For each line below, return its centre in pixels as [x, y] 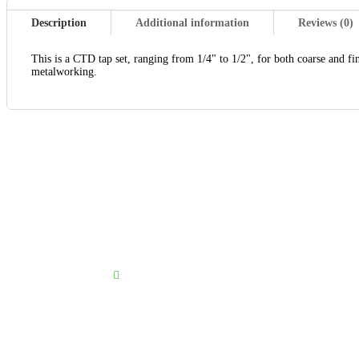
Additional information [192, 23]
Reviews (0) [326, 23]
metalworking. [64, 72]
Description [59, 23]
